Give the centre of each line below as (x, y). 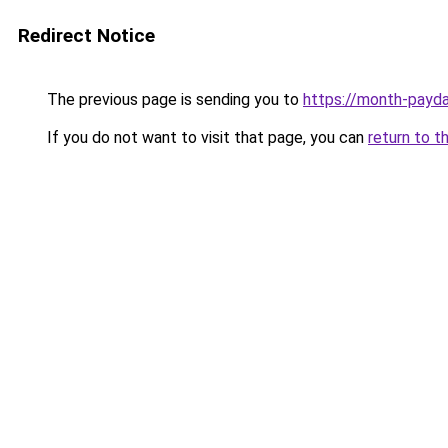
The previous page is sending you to (173, 99)
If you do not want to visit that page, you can (205, 137)
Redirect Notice (86, 35)
